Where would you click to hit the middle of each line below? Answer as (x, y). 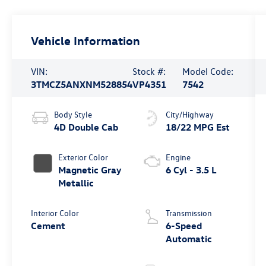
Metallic (76, 183)
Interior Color (55, 213)
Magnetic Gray (90, 170)
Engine (178, 157)
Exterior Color (83, 157)
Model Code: (208, 72)
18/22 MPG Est (197, 127)
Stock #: (149, 72)
